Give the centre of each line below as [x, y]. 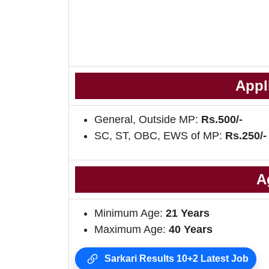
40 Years [191, 230]
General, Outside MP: [148, 120]
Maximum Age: [131, 230]
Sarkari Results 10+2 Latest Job [175, 259]
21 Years [188, 213]
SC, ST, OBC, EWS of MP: [160, 136]
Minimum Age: [130, 213]
